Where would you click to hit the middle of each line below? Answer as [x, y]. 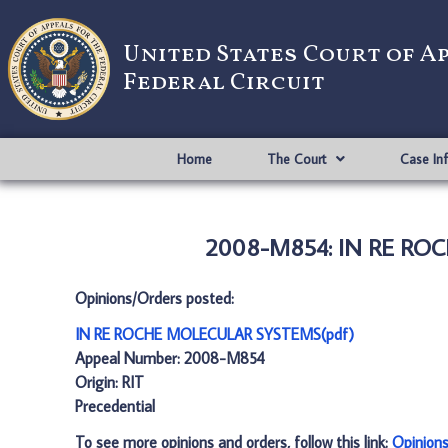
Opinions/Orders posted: [154, 298]
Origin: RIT [109, 382]
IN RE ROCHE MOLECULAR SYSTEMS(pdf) [214, 334]
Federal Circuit [224, 83]
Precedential [115, 406]
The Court [296, 159]
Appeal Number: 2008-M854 [170, 358]
